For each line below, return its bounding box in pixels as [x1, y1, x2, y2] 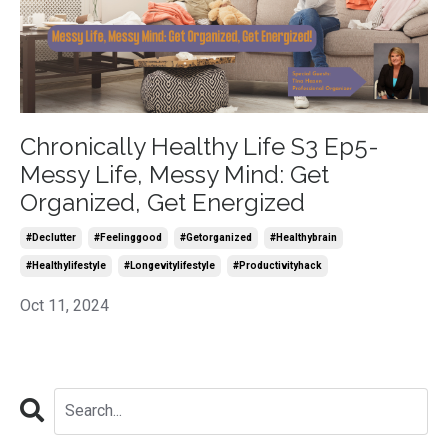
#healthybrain [270, 231, 337, 243]
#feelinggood [94, 231, 162, 243]
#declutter [26, 231, 76, 243]
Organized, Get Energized [20, 187, 305, 217]
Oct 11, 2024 [20, 295, 109, 315]
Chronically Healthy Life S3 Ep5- [20, 131, 379, 161]
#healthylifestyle [26, 259, 106, 271]
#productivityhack [233, 259, 322, 271]
